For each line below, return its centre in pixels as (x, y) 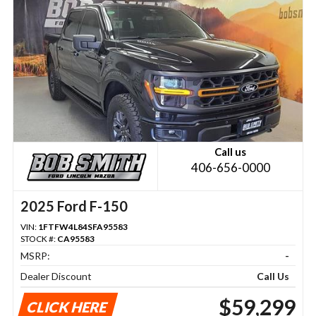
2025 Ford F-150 (74, 206)
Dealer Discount (56, 276)
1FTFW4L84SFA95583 (83, 227)
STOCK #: (38, 239)
